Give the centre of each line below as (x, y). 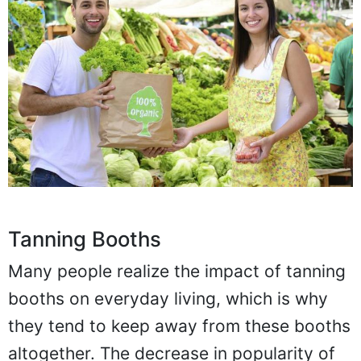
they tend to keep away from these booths (179, 326)
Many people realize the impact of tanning (177, 271)
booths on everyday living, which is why (168, 298)
